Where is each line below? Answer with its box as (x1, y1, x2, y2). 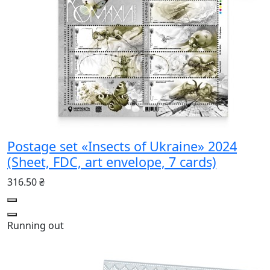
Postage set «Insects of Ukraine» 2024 (7, 137, 237, 155)
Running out (7, 218, 64, 232)
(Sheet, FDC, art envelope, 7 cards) (7, 152, 216, 171)
